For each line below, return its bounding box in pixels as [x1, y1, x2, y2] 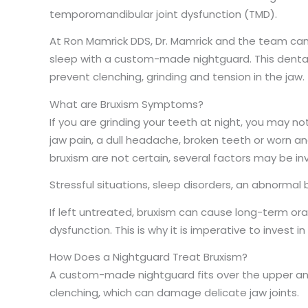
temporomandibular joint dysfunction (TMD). [49, 6, 277, 21]
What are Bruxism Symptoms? [49, 96, 203, 111]
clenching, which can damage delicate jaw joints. [49, 285, 299, 300]
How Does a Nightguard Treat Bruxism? [49, 250, 247, 264]
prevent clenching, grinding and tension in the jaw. [49, 69, 305, 84]
